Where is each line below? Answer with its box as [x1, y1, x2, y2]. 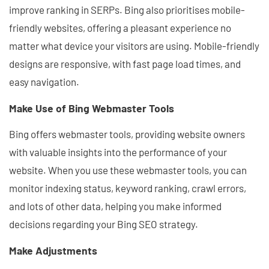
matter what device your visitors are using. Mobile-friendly [9, 40, 259, 52]
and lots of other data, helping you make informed [9, 200, 222, 213]
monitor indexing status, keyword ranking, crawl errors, [9, 182, 246, 195]
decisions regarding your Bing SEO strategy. [9, 218, 198, 231]
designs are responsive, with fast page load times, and [9, 58, 241, 70]
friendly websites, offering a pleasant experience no [9, 22, 231, 34]
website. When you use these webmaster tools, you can [9, 164, 247, 177]
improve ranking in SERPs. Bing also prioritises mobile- [9, 4, 245, 16]
